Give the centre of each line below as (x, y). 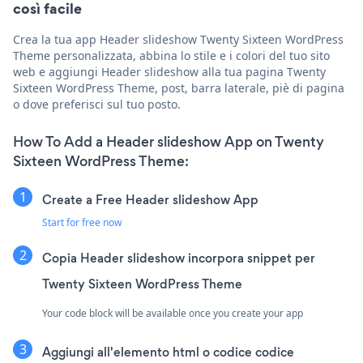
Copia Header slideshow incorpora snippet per (179, 258)
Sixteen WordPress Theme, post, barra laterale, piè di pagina (179, 88)
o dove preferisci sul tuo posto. (97, 105)
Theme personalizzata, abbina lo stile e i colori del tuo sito (171, 56)
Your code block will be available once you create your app (173, 314)
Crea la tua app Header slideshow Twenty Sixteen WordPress (178, 40)
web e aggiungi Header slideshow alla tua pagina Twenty (169, 72)
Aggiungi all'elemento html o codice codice (168, 352)
